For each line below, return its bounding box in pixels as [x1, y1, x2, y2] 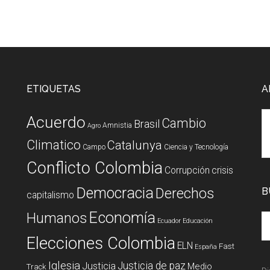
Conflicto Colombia [27, 159, 163, 178]
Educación [183, 217, 213, 225]
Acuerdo [27, 113, 86, 131]
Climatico [27, 137, 81, 152]
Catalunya [107, 138, 162, 152]
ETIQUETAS [27, 83, 81, 95]
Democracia [76, 184, 154, 202]
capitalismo [27, 189, 74, 201]
